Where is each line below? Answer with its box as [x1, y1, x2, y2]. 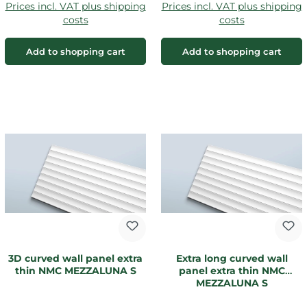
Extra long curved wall [175, 251, 288, 265]
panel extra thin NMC [178, 264, 285, 277]
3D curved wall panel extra [8, 251, 143, 265]
